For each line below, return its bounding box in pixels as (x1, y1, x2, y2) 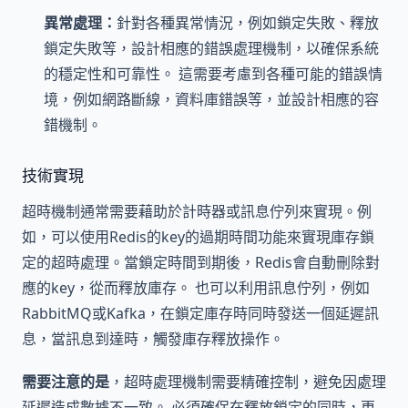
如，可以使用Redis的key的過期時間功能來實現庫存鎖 (22, 227, 374, 248)
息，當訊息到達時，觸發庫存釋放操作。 (22, 329, 284, 350)
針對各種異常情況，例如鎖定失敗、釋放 (117, 12, 379, 33)
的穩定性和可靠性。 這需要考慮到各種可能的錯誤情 (44, 63, 382, 84)
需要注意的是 (22, 372, 109, 393)
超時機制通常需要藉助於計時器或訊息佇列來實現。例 (22, 201, 372, 222)
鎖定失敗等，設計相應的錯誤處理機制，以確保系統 (44, 37, 379, 58)
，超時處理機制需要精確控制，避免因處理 (109, 372, 386, 393)
